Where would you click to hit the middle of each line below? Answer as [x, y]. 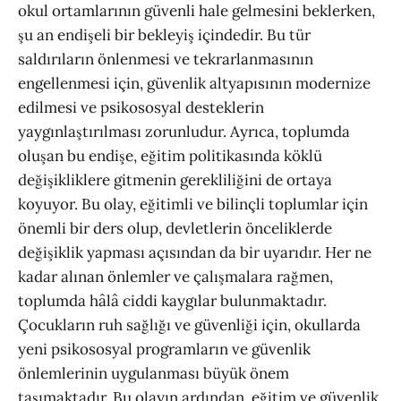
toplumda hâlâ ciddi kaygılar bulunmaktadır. [172, 301]
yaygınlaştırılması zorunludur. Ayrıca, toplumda [184, 132]
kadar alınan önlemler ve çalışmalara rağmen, [175, 277]
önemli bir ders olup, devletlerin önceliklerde [175, 229]
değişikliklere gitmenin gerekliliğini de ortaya [175, 180]
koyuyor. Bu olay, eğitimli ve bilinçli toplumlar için [193, 205]
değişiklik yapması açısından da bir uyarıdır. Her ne [195, 253]
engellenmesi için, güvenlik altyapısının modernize [194, 84]
